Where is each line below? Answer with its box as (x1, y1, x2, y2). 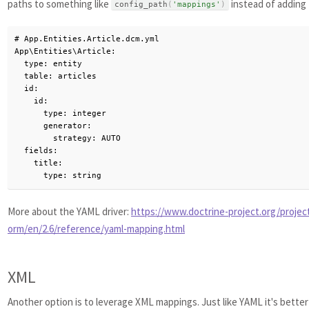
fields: (14, 146, 58, 155)
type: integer (14, 109, 106, 118)
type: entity (14, 59, 82, 68)
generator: (14, 121, 92, 130)
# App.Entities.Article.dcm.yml (14, 34, 159, 43)
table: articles (14, 72, 97, 81)
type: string (14, 171, 101, 180)
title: (14, 159, 63, 168)
